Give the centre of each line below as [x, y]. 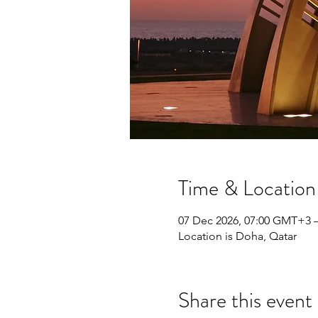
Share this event [245, 300]
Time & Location [247, 188]
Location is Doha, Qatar [237, 236]
